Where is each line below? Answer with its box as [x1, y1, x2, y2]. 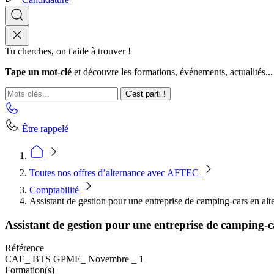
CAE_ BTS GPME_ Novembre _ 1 [5, 254, 144, 265]
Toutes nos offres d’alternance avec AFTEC [29, 168, 201, 178]
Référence [5, 243, 44, 254]
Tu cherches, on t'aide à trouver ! [5, 46, 131, 56]
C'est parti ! [125, 89, 166, 98]
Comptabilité [29, 185, 81, 195]
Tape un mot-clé [5, 67, 72, 77]
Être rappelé [22, 124, 68, 134]
